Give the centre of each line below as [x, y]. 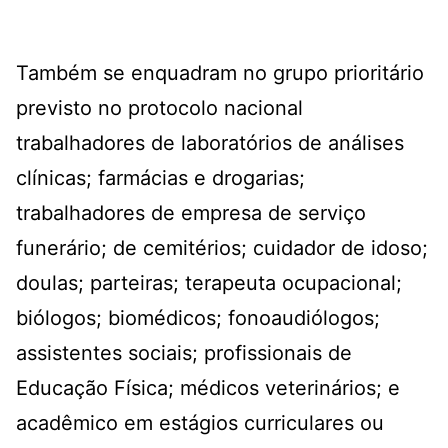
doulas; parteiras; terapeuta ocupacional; [209, 283]
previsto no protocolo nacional [159, 108]
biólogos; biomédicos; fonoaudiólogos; [198, 318]
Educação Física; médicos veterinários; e [208, 388]
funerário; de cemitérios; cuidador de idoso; [222, 248]
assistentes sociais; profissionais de [184, 353]
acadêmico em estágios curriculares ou [200, 423]
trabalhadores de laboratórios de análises [210, 143]
